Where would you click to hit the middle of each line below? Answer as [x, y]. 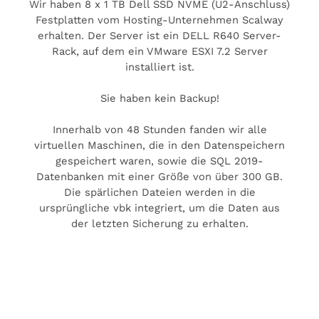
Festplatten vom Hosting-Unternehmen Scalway [159, 20]
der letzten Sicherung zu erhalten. [159, 223]
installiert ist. [159, 67]
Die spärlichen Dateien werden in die [159, 192]
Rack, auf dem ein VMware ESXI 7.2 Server [159, 51]
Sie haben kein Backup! [159, 98]
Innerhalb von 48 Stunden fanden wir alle [159, 129]
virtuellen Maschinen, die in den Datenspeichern [159, 145]
